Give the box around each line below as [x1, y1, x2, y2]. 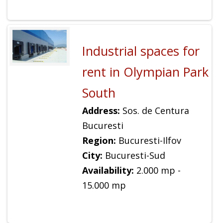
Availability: [82, 164, 134, 176]
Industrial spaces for [82, 42, 200, 59]
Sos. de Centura [119, 104, 189, 116]
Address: [82, 104, 120, 116]
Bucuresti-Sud [102, 149, 165, 161]
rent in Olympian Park [82, 63, 209, 80]
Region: [82, 134, 116, 146]
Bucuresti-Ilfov [115, 134, 181, 146]
